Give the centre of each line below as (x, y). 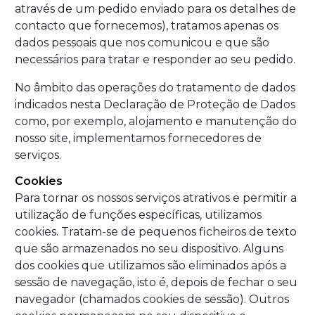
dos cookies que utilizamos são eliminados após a (150, 266)
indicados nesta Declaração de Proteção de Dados (155, 104)
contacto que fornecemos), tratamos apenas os (147, 25)
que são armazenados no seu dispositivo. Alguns (149, 249)
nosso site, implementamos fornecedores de (138, 138)
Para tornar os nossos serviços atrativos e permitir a (156, 198)
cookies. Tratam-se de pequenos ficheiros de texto (156, 232)
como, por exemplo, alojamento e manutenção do (156, 121)
